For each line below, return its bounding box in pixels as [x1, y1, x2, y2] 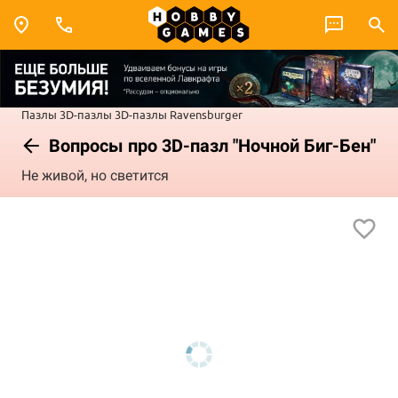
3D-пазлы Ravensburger [115, 106, 243, 122]
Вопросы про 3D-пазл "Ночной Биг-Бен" [44, 134, 376, 156]
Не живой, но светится [21, 167, 169, 185]
